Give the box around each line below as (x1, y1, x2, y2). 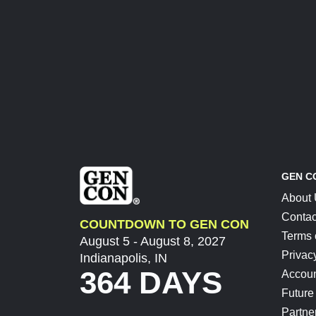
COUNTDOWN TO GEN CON (80, 217, 250, 232)
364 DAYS (80, 265, 223, 300)
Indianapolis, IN (80, 251, 168, 266)
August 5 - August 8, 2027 (80, 234, 226, 249)
